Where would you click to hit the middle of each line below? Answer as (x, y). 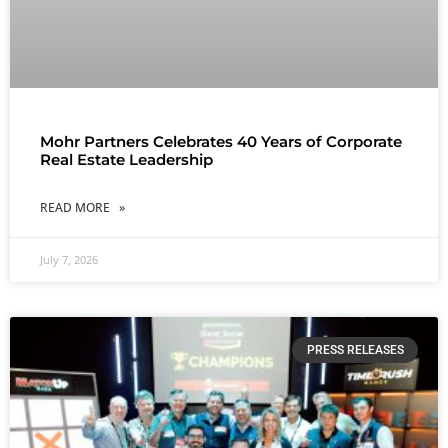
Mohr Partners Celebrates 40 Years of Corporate (221, 142)
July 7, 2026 (69, 260)
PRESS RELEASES (355, 350)
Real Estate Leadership (126, 160)
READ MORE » (82, 208)
